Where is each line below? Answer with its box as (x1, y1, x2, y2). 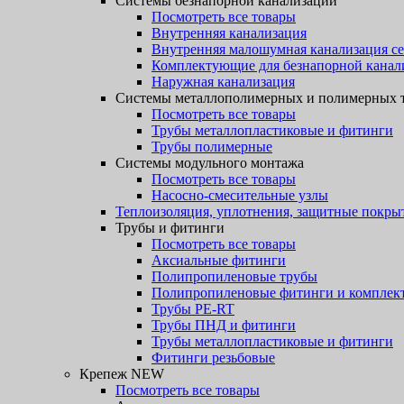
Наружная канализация (151, 74, 295, 89)
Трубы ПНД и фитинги (151, 317, 296, 333)
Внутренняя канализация (151, 25, 307, 41)
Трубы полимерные (151, 139, 272, 154)
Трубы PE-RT (151, 301, 234, 317)
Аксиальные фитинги (151, 252, 286, 268)
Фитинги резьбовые (151, 350, 275, 365)
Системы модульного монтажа (115, 155, 304, 170)
